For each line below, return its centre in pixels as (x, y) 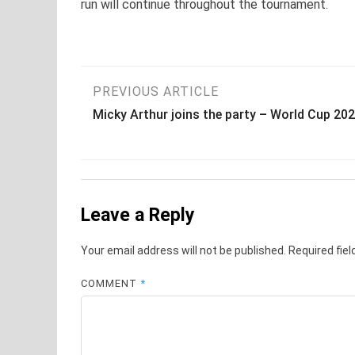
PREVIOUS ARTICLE (156, 91)
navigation (151, 134)
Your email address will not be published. (183, 250)
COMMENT (111, 283)
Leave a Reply (138, 215)
